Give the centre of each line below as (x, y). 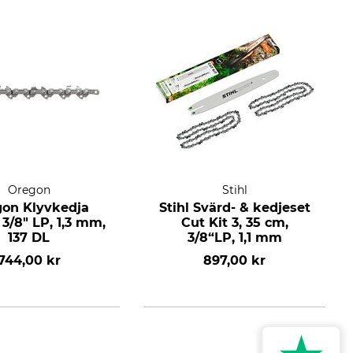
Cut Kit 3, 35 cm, (234, 223)
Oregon (29, 190)
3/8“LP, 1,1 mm (234, 238)
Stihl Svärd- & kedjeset (234, 208)
